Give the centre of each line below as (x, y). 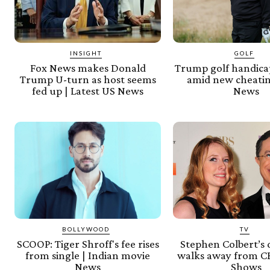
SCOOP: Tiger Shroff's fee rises (88, 243)
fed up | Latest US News (88, 91)
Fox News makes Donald (88, 68)
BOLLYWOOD (86, 229)
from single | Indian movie (88, 255)
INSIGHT (86, 53)
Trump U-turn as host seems (88, 80)
